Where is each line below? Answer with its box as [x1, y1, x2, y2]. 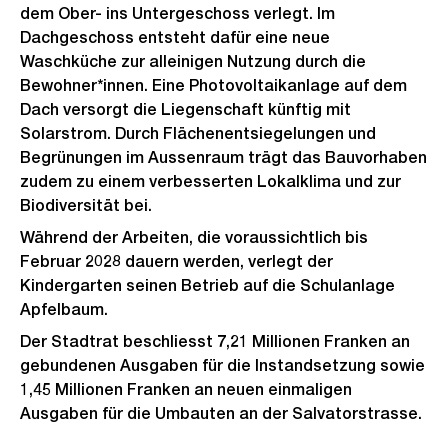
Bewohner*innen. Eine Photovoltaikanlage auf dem [20, 76, 407, 95]
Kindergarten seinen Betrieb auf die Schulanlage [20, 276, 395, 295]
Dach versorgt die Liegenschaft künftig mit [20, 100, 351, 119]
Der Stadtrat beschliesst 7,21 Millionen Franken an [20, 332, 410, 351]
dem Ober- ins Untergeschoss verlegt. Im [20, 4, 335, 23]
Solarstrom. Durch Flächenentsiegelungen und [20, 124, 376, 143]
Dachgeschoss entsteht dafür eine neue [20, 28, 330, 47]
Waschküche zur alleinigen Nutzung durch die [20, 52, 366, 71]
